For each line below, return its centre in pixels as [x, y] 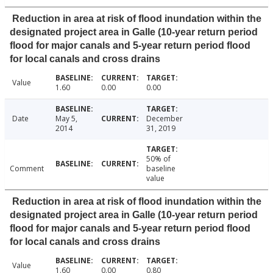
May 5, [66, 119]
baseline [161, 169]
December [165, 119]
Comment [27, 169]
